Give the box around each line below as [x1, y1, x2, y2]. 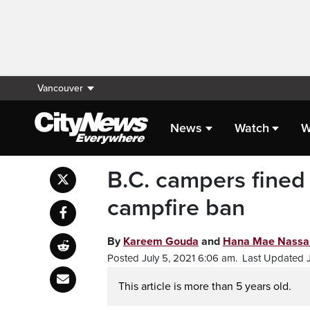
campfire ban [107, 194, 245, 222]
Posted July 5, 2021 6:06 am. [107, 252, 237, 264]
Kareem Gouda [123, 235, 199, 248]
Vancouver [37, 82, 83, 94]
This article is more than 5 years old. [118, 280, 291, 293]
